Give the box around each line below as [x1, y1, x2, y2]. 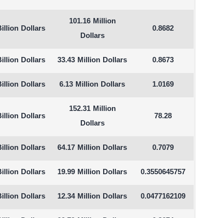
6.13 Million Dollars [59, 80, 126, 90]
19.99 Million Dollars [57, 167, 127, 178]
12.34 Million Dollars [57, 192, 127, 202]
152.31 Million [69, 104, 116, 114]
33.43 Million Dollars [57, 55, 127, 66]
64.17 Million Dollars [57, 143, 127, 153]
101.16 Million [69, 17, 116, 27]
